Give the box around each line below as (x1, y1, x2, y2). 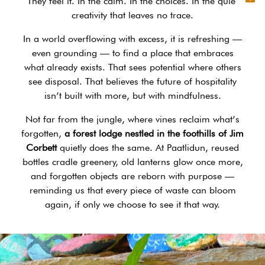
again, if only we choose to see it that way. (45, 198, 220, 210)
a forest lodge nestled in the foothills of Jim (64, 127, 244, 139)
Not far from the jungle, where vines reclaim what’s (25, 113, 240, 125)
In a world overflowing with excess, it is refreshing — (23, 33, 242, 44)
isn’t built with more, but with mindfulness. (44, 89, 221, 101)
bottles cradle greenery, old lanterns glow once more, (22, 156, 243, 167)
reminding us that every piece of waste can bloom (29, 184, 236, 196)
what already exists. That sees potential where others (24, 61, 241, 73)
